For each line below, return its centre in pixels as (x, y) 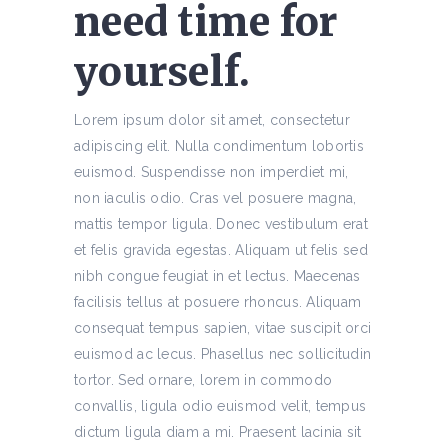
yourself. (162, 72)
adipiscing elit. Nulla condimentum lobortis (219, 146)
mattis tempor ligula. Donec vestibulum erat (221, 224)
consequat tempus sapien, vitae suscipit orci (223, 328)
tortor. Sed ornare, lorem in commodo (203, 380)
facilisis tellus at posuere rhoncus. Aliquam (218, 302)
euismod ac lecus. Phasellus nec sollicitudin (223, 354)
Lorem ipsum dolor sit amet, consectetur (212, 120)
